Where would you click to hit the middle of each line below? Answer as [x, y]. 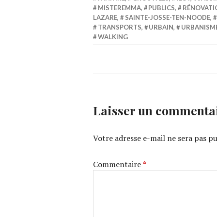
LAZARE [105, 18]
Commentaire [118, 164]
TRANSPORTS [119, 27]
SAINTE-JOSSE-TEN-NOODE [167, 18]
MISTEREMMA [119, 8]
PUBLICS [162, 8]
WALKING [113, 37]
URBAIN [161, 27]
